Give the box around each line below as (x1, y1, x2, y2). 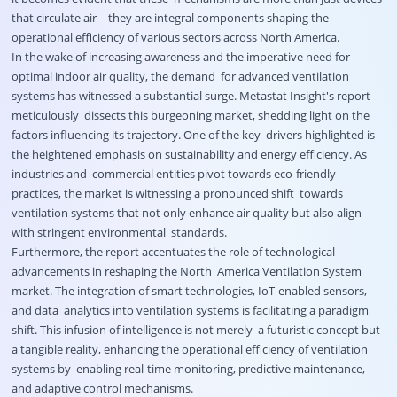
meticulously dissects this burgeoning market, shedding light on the (11, 107, 370, 124)
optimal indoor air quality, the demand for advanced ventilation (11, 68, 349, 85)
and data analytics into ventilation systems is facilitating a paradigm (11, 302, 369, 319)
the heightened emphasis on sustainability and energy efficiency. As (11, 146, 367, 163)
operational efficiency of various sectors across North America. (11, 29, 342, 46)
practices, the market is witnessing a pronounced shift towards (11, 185, 343, 202)
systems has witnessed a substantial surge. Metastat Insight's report (11, 88, 370, 105)
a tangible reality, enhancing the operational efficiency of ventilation (11, 341, 368, 358)
